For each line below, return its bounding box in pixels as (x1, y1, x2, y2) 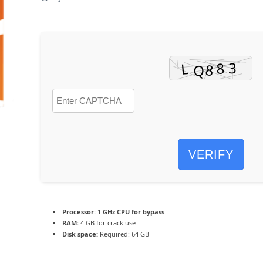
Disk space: (62, 230, 98, 238)
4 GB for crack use (79, 218, 136, 227)
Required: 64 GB (98, 230, 149, 238)
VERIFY (188, 148, 234, 161)
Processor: (62, 207, 96, 216)
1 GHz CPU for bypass (96, 207, 164, 216)
